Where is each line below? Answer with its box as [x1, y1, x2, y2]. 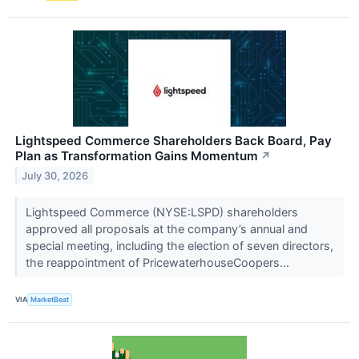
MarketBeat [30, 295, 70, 305]
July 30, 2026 [22, 169, 89, 182]
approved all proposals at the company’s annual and [25, 221, 308, 236]
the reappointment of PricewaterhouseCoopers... [25, 255, 292, 269]
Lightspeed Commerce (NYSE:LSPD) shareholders [25, 204, 298, 219]
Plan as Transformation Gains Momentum [15, 147, 258, 163]
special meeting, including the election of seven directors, [25, 238, 333, 252]
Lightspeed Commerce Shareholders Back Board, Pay [15, 132, 332, 148]
